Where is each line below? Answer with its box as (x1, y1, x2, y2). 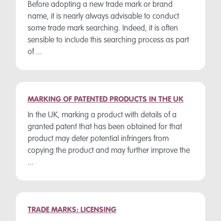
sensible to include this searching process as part (28, 37, 189, 44)
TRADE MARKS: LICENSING (28, 206, 116, 214)
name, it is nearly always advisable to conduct (28, 13, 179, 21)
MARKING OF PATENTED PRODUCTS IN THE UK (28, 96, 184, 104)
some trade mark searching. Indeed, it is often (28, 25, 178, 33)
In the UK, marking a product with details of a (28, 111, 177, 119)
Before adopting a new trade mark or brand (28, 1, 173, 9)
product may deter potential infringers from (28, 135, 169, 143)
